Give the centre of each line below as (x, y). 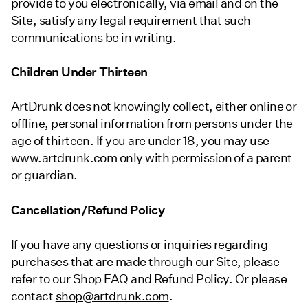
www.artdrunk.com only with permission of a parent (152, 158)
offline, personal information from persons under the (152, 124)
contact (33, 296)
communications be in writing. (94, 37)
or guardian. (44, 175)
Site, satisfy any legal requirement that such (131, 20)
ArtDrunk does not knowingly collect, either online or (154, 107)
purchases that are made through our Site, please (145, 261)
